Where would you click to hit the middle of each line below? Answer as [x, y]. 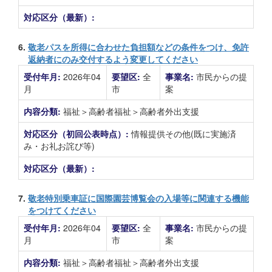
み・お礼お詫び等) [59, 146]
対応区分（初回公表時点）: [77, 134]
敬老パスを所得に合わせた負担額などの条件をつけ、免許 [138, 47]
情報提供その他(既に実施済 [184, 134]
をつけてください [62, 210]
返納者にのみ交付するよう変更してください [113, 59]
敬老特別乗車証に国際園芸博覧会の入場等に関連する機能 [138, 198]
